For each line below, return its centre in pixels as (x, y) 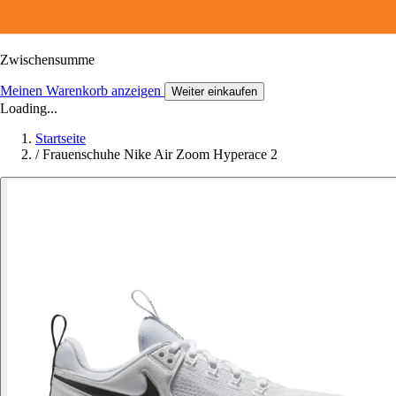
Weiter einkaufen (214, 91)
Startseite (61, 138)
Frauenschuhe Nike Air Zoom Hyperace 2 (160, 154)
